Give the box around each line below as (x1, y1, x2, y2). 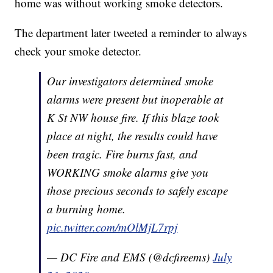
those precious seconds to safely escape (47, 182, 229, 198)
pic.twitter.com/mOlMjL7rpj (47, 219, 178, 235)
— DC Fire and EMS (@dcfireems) (47, 249, 213, 264)
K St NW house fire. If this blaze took (47, 109, 219, 125)
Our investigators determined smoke (47, 73, 214, 88)
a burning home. (47, 200, 126, 216)
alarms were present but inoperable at (47, 91, 224, 107)
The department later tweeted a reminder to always (15, 24, 247, 40)
